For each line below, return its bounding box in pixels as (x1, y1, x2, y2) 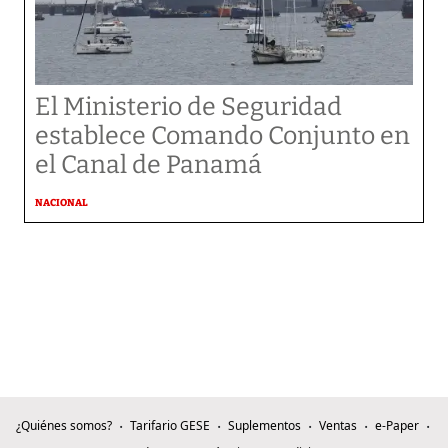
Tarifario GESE (129, 416, 210, 434)
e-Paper (374, 416, 419, 434)
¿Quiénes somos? (15, 416, 112, 434)
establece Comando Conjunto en (35, 120, 410, 151)
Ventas (318, 416, 357, 434)
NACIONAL (35, 196, 88, 209)
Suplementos (227, 416, 301, 434)
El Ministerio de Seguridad (35, 91, 342, 122)
